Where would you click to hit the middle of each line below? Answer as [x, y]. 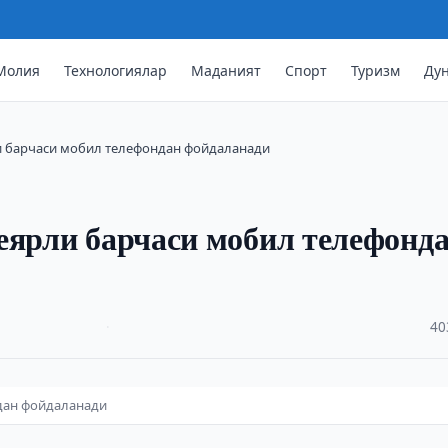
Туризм [376, 70]
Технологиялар [116, 70]
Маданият [226, 70]
